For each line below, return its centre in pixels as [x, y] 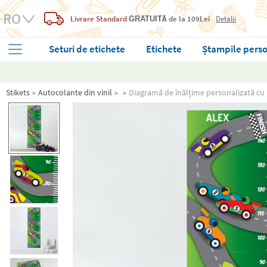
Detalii [226, 18]
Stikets [18, 92]
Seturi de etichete [87, 49]
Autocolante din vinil [75, 92]
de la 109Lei [189, 18]
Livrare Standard [99, 18]
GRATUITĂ [149, 18]
